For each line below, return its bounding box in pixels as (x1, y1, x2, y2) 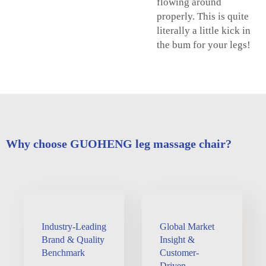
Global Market (160, 221, 214, 232)
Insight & (160, 234, 195, 245)
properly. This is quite (157, 10, 249, 22)
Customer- (160, 247, 199, 258)
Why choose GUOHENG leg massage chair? (6, 137, 232, 150)
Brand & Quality (42, 234, 104, 245)
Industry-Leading (42, 221, 106, 232)
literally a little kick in (157, 24, 251, 36)
